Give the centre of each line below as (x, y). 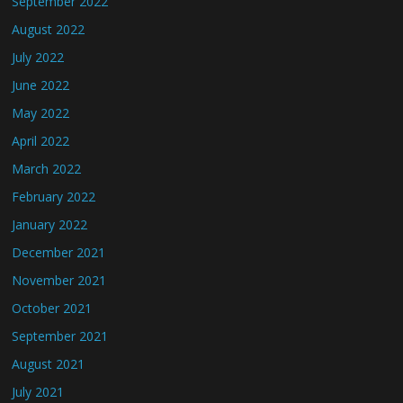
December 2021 (59, 252)
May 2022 (41, 113)
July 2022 (38, 57)
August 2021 (49, 364)
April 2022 (41, 141)
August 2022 (49, 29)
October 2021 (52, 308)
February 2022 (54, 197)
